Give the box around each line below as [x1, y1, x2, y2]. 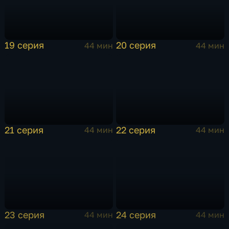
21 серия [5, 124, 44, 135]
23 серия [5, 209, 45, 220]
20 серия [116, 39, 156, 51]
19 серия [5, 39, 44, 51]
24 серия [116, 209, 156, 220]
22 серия [116, 124, 156, 135]
